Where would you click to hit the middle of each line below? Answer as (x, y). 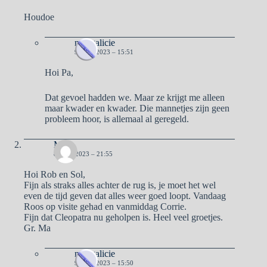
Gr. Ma (37, 228)
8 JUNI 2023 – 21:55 (83, 153)
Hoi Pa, (59, 72)
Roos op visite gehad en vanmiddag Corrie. (105, 206)
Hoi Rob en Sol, (55, 174)
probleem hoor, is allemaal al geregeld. (117, 119)
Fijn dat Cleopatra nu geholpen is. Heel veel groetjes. (123, 217)
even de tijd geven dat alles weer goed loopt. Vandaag (125, 195)
